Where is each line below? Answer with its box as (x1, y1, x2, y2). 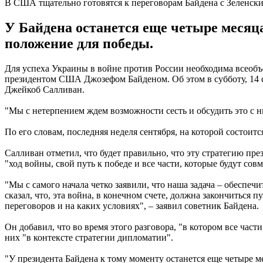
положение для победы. (5, 35, 153, 51)
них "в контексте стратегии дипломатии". (5, 232, 173, 242)
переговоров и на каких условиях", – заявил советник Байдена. (5, 200, 259, 211)
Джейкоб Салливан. (5, 84, 85, 95)
